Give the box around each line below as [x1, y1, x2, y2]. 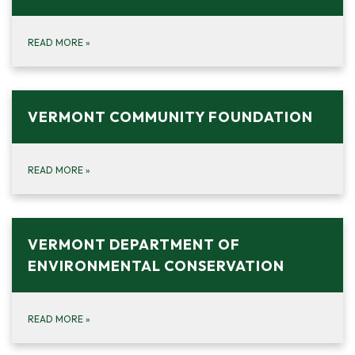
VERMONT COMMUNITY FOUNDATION [28, 107, 313, 126]
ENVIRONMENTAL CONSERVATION [28, 256, 284, 275]
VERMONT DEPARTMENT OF [28, 235, 240, 254]
